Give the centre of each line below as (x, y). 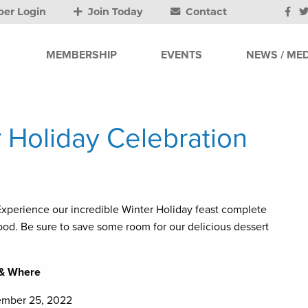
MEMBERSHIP (81, 55)
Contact (205, 12)
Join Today (114, 12)
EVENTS (181, 55)
